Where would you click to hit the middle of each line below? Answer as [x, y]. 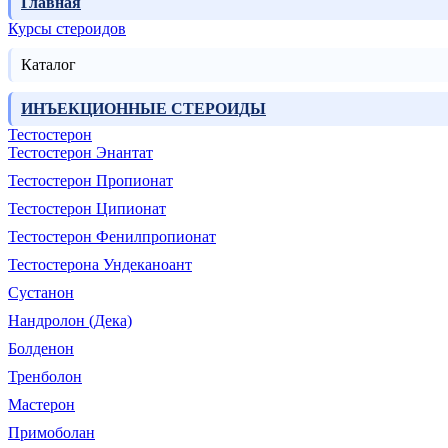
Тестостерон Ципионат [87, 209]
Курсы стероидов [67, 29]
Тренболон [45, 377]
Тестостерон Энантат [80, 153]
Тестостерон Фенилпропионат [112, 237]
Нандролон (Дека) [70, 321]
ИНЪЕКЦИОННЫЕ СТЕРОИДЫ [143, 109]
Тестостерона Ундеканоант [100, 265]
